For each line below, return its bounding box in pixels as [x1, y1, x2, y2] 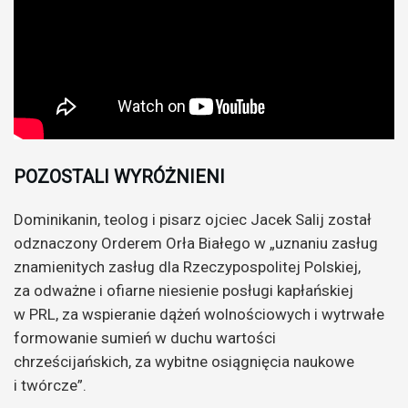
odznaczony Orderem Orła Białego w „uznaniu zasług [14, 234, 378, 253]
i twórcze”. [14, 376, 87, 395]
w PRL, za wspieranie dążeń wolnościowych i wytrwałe [14, 305, 384, 324]
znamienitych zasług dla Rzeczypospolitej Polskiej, [14, 258, 361, 277]
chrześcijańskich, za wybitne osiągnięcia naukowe [14, 352, 354, 372]
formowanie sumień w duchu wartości [14, 329, 276, 348]
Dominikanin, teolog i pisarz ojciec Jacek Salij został [14, 210, 372, 229]
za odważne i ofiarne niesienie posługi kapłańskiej [14, 281, 353, 301]
